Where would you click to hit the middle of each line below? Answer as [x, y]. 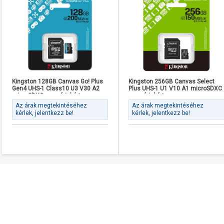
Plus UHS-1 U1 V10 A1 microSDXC [175, 89]
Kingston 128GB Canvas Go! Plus [57, 82]
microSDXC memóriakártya [49, 96]
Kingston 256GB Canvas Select [171, 82]
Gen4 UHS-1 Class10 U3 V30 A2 [56, 89]
